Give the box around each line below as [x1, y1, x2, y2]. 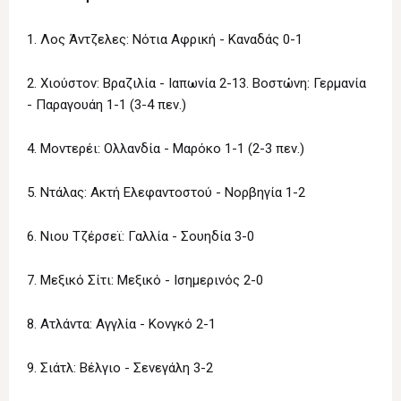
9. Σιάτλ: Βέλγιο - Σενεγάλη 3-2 [27, 360, 213, 377]
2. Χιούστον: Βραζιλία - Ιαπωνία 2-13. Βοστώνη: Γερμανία [27, 75, 366, 92]
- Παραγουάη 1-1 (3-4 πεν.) [27, 97, 186, 114]
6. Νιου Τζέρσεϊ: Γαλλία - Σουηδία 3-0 [27, 228, 254, 245]
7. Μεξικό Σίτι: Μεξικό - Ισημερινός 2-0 [27, 272, 263, 289]
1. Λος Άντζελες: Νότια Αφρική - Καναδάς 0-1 [27, 31, 303, 48]
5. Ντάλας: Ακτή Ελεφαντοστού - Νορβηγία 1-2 [27, 184, 305, 201]
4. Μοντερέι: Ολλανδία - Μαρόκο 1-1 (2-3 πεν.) [27, 141, 304, 158]
